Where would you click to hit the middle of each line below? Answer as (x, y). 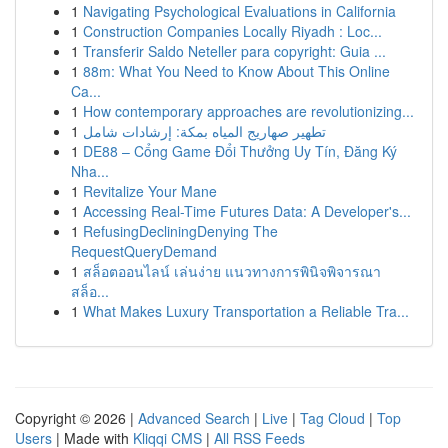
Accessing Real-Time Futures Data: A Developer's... (247, 211)
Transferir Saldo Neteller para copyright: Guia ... (234, 51)
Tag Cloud (332, 418)
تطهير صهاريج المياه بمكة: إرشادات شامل (204, 131)
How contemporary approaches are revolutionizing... (248, 111)
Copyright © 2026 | (76, 418)
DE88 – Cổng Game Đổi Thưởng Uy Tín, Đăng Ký (240, 151)
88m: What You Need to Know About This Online (236, 71)
